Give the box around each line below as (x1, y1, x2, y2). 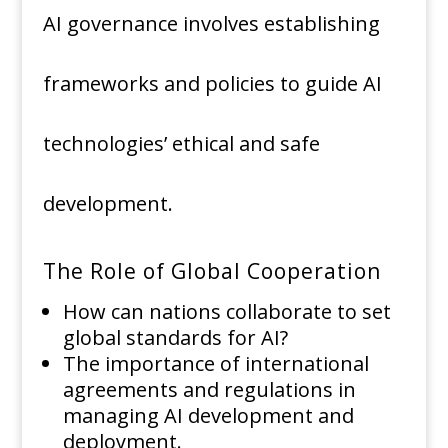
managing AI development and (62, 402, 354, 430)
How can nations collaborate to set (62, 298, 391, 326)
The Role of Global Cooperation (42, 257, 381, 286)
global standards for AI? (62, 324, 288, 352)
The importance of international (62, 350, 369, 378)
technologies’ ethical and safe (42, 130, 320, 158)
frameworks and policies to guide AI (42, 70, 382, 98)
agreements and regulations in (62, 376, 356, 404)
